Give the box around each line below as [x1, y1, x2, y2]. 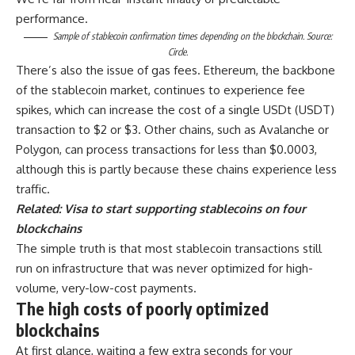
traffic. [16, 181, 53, 197]
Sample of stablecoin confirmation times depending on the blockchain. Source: [52, 30, 332, 43]
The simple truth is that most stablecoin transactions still [16, 241, 322, 257]
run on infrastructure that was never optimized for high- [16, 261, 313, 277]
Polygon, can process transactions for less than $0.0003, [16, 142, 317, 158]
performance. [16, 11, 88, 27]
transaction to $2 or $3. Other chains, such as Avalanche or [16, 122, 329, 138]
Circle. [167, 46, 188, 59]
